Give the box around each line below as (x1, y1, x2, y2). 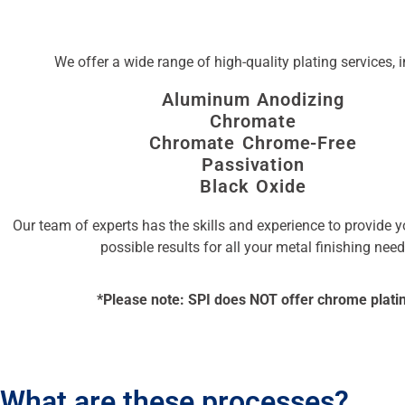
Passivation (202, 153, 305, 175)
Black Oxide (200, 174, 306, 197)
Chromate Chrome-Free (149, 131, 357, 154)
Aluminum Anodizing (162, 88, 344, 110)
